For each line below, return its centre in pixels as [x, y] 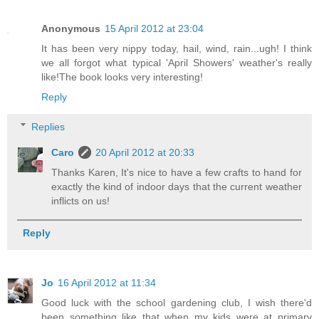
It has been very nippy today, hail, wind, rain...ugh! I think [177, 48]
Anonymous [71, 28]
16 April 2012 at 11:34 [107, 282]
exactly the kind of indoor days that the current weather [177, 186]
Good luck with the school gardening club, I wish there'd [177, 302]
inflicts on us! [81, 200]
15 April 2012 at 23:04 [154, 28]
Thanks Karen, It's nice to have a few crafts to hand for [177, 172]
